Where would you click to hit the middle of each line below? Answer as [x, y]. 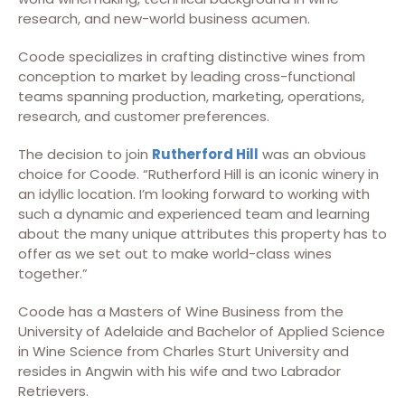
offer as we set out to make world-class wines [175, 254]
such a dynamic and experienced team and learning [194, 214]
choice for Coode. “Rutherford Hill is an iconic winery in [198, 174]
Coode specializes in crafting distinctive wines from [192, 57]
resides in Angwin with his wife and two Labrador [179, 371]
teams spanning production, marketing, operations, [191, 96]
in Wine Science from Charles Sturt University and [184, 351]
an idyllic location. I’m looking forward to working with [194, 194]
